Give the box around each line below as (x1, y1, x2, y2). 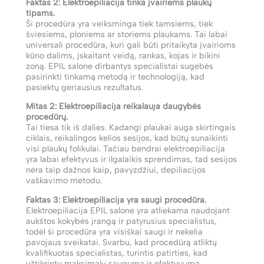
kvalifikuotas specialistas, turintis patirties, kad (26, 247, 207, 258)
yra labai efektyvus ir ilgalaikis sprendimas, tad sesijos (26, 154, 237, 165)
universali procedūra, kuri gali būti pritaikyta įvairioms (26, 39, 236, 50)
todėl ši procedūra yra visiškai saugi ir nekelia (26, 226, 203, 237)
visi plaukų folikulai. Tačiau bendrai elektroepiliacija (26, 143, 225, 154)
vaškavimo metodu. (26, 175, 102, 186)
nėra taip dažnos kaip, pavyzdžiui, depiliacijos (26, 164, 206, 176)
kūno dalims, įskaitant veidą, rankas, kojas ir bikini (26, 49, 220, 61)
